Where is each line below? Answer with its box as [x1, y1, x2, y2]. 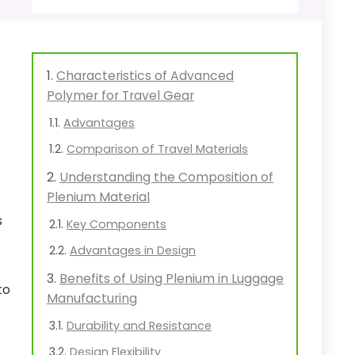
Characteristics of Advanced [56, 67, 234, 85]
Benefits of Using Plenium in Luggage [59, 269, 284, 288]
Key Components [67, 216, 166, 232]
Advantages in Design [70, 242, 196, 258]
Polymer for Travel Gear [47, 86, 194, 105]
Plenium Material [47, 188, 150, 206]
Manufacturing [47, 289, 137, 307]
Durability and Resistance [67, 318, 212, 334]
